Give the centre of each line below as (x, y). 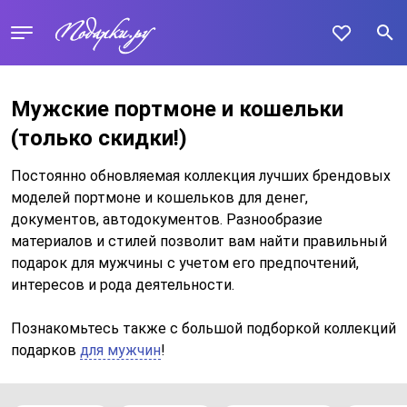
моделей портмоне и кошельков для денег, (159, 198)
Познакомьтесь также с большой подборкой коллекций (203, 328)
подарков (45, 350)
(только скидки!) (99, 138)
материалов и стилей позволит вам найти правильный (199, 241)
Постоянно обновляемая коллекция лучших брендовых (201, 176)
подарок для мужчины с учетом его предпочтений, (185, 263)
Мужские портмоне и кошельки (177, 109)
